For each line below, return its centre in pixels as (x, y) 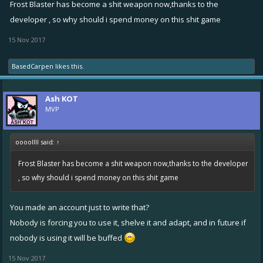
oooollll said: (36, 141)
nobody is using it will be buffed (67, 237)
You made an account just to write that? (80, 207)
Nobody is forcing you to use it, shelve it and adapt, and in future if (128, 222)
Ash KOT (62, 98)
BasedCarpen (33, 66)
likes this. (69, 66)
